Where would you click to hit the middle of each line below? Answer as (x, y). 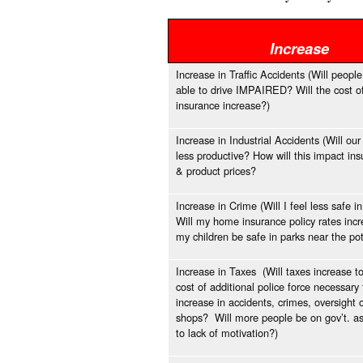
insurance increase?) (223, 105)
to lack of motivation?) (227, 333)
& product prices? (216, 171)
